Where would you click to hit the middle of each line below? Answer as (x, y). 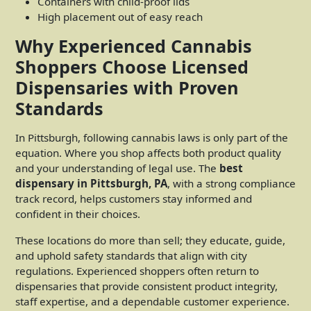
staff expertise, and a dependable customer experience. (152, 301)
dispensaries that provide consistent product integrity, (146, 286)
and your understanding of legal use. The (117, 168)
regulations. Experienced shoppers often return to (137, 270)
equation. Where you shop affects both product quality (148, 152)
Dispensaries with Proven (127, 87)
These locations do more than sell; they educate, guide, (150, 240)
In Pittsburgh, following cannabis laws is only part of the (152, 137)
